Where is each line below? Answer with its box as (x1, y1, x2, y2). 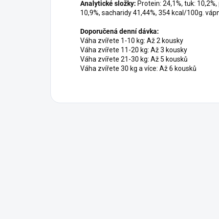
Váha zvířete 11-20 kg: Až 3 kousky (80, 46, 187, 54)
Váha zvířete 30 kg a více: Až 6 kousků (80, 65, 197, 73)
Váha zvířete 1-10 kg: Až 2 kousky (80, 37, 183, 45)
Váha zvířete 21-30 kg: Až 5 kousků (80, 55, 188, 64)
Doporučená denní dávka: (80, 27, 159, 36)
